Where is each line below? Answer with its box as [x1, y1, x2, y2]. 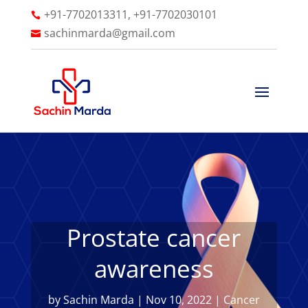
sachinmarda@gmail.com [43, 25, 175, 41]
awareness [93, 252, 214, 285]
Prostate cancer [67, 221, 241, 254]
